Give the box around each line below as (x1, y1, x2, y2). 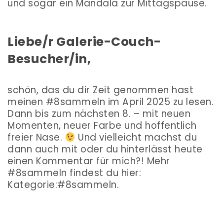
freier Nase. (7, 131, 65, 145)
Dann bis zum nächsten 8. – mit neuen (7, 107, 190, 121)
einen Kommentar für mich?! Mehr (7, 154, 170, 168)
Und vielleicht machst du (75, 131, 197, 145)
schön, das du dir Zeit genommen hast (7, 83, 193, 97)
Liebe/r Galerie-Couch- (7, 33, 161, 51)
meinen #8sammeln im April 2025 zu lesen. (7, 95, 214, 109)
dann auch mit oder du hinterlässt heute (7, 143, 203, 156)
